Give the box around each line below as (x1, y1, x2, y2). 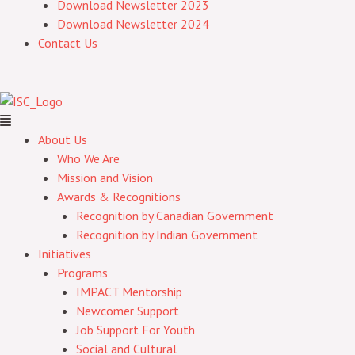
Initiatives (38, 246, 91, 261)
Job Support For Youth (76, 322, 195, 338)
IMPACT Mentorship (76, 284, 182, 300)
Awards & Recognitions (57, 189, 181, 204)
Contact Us (38, 35, 97, 51)
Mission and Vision (57, 170, 153, 185)
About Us (38, 132, 87, 147)
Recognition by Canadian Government (76, 208, 273, 223)
